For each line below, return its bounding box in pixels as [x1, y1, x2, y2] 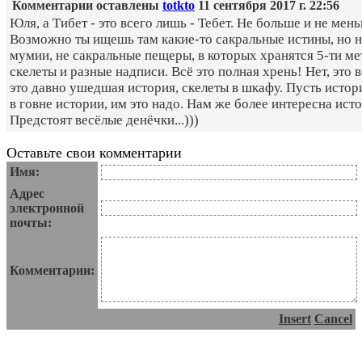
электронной [10, 201, 84, 216]
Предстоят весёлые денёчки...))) [10, 112, 199, 128]
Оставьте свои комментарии [6, 145, 182, 162]
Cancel [314, 312, 352, 326]
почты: [10, 216, 52, 230]
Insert [279, 312, 311, 326]
